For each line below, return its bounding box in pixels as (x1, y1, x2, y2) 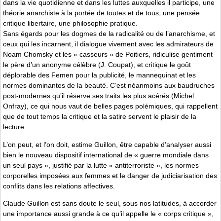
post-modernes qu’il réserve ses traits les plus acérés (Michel (3, 92, 194, 100)
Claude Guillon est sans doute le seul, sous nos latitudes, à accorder (3, 199, 217, 207)
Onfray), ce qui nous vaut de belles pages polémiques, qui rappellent (3, 102, 218, 110)
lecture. (3, 123, 26, 131)
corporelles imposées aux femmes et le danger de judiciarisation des (3, 171, 217, 180)
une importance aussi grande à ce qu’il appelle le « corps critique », (3, 210, 214, 218)
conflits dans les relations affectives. (3, 182, 115, 190)
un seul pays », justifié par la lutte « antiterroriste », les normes (3, 161, 199, 169)
